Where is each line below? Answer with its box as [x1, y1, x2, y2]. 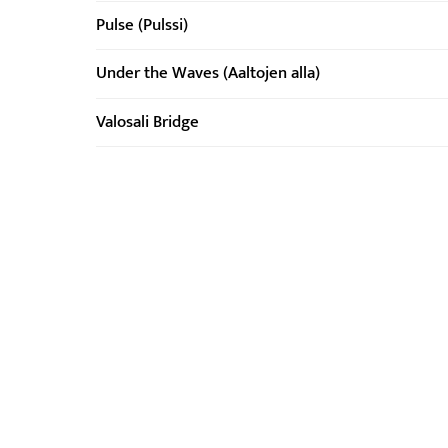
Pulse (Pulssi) [96, 11, 188, 40]
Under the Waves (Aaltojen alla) [96, 59, 320, 88]
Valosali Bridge [96, 107, 199, 136]
